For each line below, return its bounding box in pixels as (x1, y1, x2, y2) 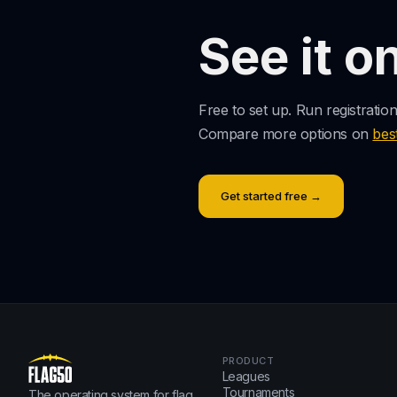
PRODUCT (222, 354, 275, 367)
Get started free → (221, 189, 322, 203)
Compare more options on (198, 125, 373, 143)
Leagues (222, 369, 270, 384)
